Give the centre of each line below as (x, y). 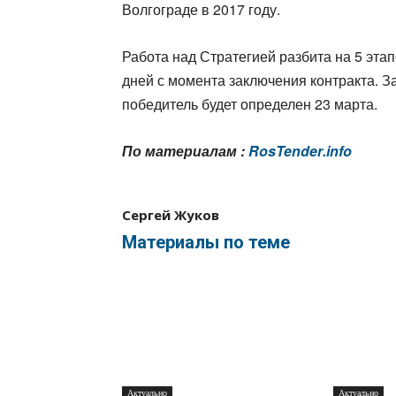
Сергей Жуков (171, 215)
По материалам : (185, 151)
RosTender (286, 151)
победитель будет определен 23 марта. (250, 104)
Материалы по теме (206, 242)
